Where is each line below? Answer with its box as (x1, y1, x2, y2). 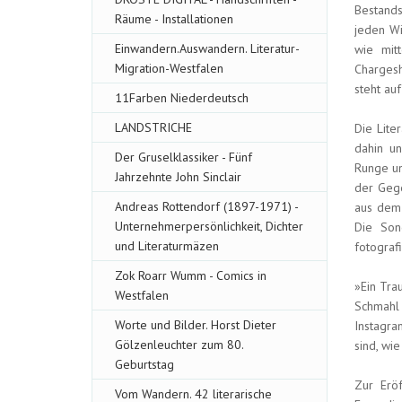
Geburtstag (115, 356, 174, 372)
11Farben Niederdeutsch (115, 90, 249, 106)
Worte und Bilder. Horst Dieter (115, 317, 276, 333)
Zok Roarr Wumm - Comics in (115, 267, 267, 284)
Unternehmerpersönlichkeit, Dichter (115, 218, 303, 234)
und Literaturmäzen (115, 238, 219, 254)
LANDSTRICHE (115, 119, 192, 135)
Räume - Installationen (115, 11, 233, 27)
